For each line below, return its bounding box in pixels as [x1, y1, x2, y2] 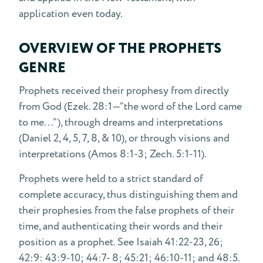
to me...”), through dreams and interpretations [19, 115, 223, 130]
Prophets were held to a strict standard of [19, 171, 203, 186]
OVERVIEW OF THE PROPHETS [19, 39, 221, 59]
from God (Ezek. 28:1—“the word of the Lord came [19, 99, 242, 114]
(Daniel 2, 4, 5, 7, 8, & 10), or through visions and [19, 131, 230, 146]
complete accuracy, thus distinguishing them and [19, 187, 238, 202]
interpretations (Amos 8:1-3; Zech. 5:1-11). [19, 147, 207, 161]
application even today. [19, 6, 123, 21]
